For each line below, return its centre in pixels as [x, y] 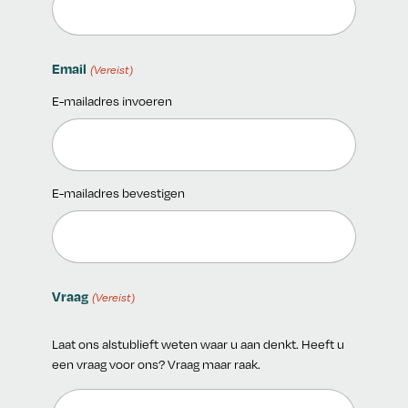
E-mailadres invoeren [112, 101]
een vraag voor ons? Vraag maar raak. [157, 364]
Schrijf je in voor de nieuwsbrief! [204, 224]
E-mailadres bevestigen [119, 193]
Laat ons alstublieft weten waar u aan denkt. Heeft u [199, 344]
